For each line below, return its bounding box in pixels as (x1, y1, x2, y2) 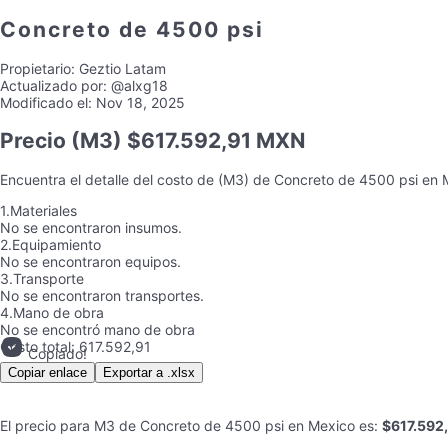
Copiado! (24, 344, 87, 362)
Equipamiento (12, 235, 101, 253)
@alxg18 (107, 76, 168, 94)
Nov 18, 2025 (92, 93, 185, 111)
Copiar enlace (8, 364, 87, 380)
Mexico (308, 416, 355, 434)
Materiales (10, 201, 77, 219)
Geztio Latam (75, 59, 166, 77)
